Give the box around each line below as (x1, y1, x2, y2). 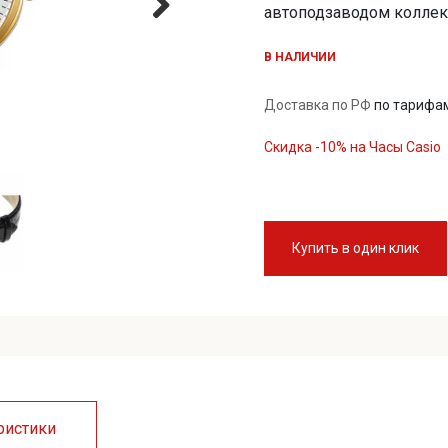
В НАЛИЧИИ (264, 50, 336, 64)
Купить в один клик (292, 239, 419, 256)
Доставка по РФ (264, 96, 374, 113)
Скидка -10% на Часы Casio (264, 138, 441, 155)
